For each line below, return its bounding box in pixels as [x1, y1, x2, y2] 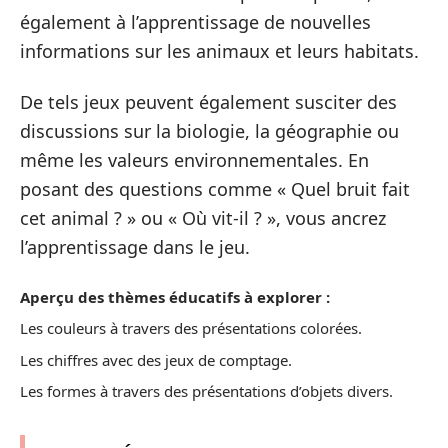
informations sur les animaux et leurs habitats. [20, 38, 419, 63]
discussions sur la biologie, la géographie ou [20, 119, 399, 144]
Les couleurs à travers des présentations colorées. [20, 318, 362, 339]
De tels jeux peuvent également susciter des [20, 90, 397, 115]
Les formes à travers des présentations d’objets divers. [20, 381, 393, 402]
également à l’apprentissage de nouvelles [20, 9, 371, 34]
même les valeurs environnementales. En [20, 148, 369, 173]
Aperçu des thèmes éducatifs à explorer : [20, 286, 330, 307]
